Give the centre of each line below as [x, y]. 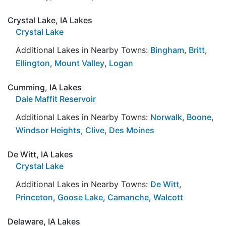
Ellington [33, 63]
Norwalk [166, 117]
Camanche [128, 197]
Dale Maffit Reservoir [56, 99]
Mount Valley [79, 63]
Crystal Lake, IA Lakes [50, 20]
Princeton [34, 197]
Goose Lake [80, 197]
